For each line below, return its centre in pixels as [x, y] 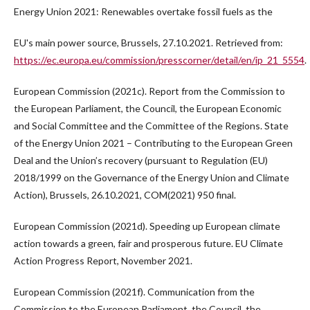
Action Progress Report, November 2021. [103, 261]
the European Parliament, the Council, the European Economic [148, 109]
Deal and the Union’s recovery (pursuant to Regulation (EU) [141, 161]
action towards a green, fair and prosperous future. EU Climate [148, 244]
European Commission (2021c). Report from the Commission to [149, 91]
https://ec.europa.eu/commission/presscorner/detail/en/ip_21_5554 [159, 60]
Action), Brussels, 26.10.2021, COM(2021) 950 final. [125, 195]
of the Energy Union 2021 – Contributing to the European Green [153, 143]
